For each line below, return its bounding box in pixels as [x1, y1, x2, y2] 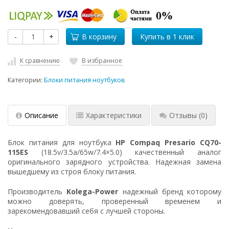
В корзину [82, 32, 117, 41]
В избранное [82, 56, 122, 65]
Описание [25, 110, 58, 120]
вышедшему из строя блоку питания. [8, 166, 136, 176]
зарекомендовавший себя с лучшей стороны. [8, 205, 165, 216]
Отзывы [169, 110, 199, 120]
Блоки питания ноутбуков [44, 75, 125, 84]
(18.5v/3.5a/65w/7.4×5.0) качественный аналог [28, 147, 221, 157]
